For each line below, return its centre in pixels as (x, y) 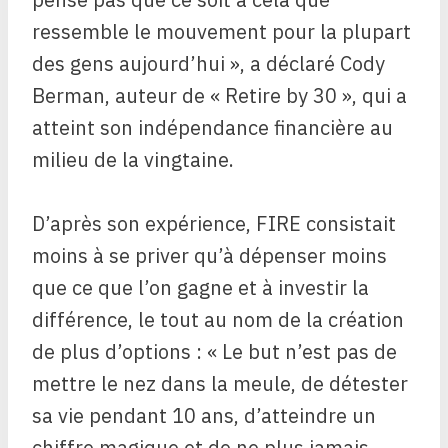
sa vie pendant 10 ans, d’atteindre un (204, 416)
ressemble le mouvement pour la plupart (221, 32)
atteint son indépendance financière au (212, 128)
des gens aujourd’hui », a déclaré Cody (208, 64)
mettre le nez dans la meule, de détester (220, 384)
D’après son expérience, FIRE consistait (214, 224)
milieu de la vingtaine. (133, 160)
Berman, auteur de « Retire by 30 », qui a (219, 96)
